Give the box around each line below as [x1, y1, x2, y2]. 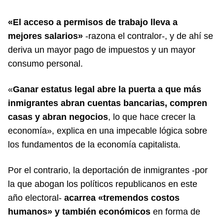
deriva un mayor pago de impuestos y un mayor [8, 44, 195, 55]
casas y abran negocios [8, 111, 108, 122]
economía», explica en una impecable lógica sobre [8, 125, 207, 136]
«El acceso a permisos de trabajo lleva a [8, 17, 178, 27]
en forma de [150, 206, 200, 217]
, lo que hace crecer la [108, 111, 195, 122]
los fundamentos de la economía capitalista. [8, 139, 181, 149]
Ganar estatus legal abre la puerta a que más [13, 84, 201, 94]
